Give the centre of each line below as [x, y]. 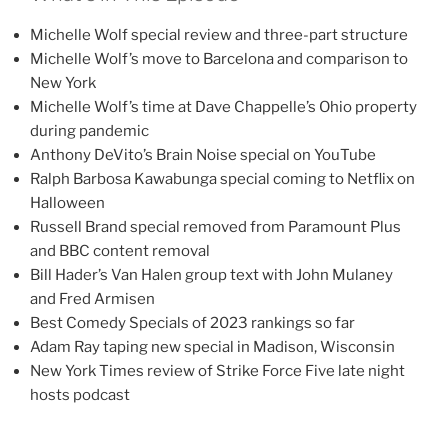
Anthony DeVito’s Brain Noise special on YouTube [203, 155]
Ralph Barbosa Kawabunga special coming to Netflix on [222, 179]
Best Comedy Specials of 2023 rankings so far [192, 323]
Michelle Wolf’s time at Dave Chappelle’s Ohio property [223, 107]
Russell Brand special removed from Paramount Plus [215, 227]
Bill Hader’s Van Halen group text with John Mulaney [211, 275]
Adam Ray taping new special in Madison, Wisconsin [212, 347]
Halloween [67, 203]
